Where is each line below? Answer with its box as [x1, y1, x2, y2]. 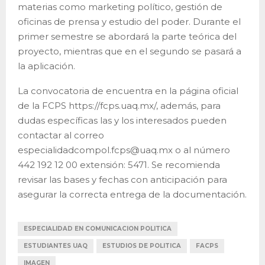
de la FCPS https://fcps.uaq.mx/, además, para [18, 99, 221, 111]
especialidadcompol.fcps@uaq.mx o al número [18, 144, 230, 156]
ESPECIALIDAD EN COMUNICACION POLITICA [24, 224, 172, 232]
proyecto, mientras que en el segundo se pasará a [18, 45, 241, 57]
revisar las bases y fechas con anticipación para [18, 173, 227, 185]
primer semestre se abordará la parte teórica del [18, 30, 237, 42]
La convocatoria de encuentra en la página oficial [18, 85, 238, 96]
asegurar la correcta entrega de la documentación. [18, 188, 247, 200]
